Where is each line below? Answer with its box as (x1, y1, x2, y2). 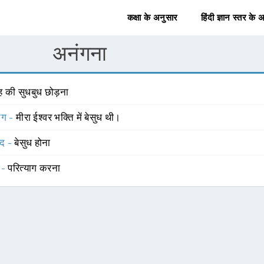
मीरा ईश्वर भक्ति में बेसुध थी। (16, 111, 121, 123)
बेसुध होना (14, 137, 51, 148)
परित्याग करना (8, 162, 61, 174)
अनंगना (52, 41, 107, 65)
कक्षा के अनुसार (127, 12, 178, 23)
